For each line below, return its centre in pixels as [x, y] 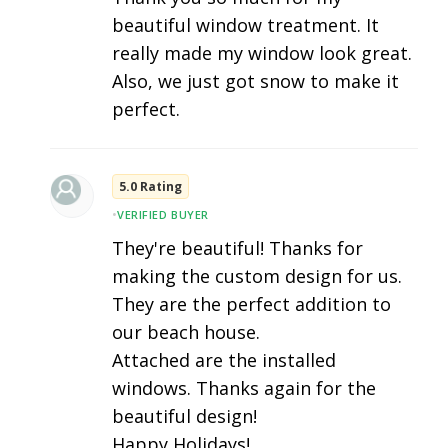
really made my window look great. [262, 53]
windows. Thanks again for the [244, 388]
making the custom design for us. [257, 276]
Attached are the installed [224, 360]
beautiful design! [184, 416]
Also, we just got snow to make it [255, 81]
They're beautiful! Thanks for [237, 248]
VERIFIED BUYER [163, 215]
